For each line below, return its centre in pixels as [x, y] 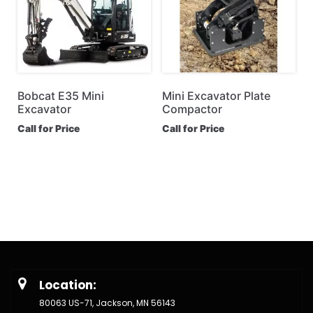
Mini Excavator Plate [216, 96]
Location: [68, 285]
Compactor [192, 109]
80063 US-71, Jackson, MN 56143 [107, 303]
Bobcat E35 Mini [61, 96]
